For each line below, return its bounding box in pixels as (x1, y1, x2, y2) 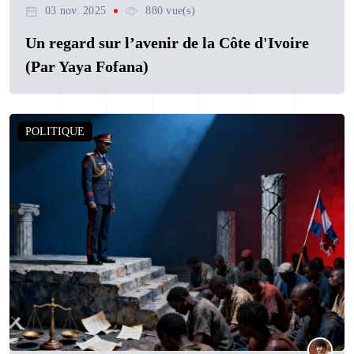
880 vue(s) (145, 5, 195, 17)
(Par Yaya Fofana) (25, 58, 149, 76)
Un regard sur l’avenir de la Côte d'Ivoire (25, 34, 309, 52)
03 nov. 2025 (45, 5, 107, 17)
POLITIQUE (25, 126, 85, 138)
